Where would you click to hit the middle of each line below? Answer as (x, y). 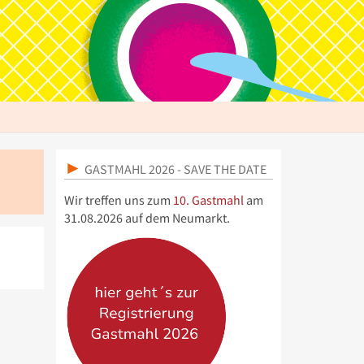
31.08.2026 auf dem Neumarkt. (147, 218)
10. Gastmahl (208, 200)
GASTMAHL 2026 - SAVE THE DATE (174, 169)
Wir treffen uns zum (118, 200)
